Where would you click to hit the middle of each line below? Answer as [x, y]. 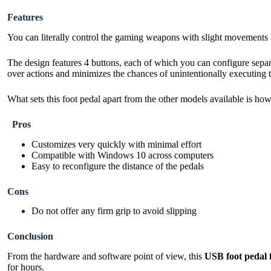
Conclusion [30, 237]
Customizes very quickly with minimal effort [116, 144]
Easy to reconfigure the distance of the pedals [118, 166]
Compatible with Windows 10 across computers [122, 155]
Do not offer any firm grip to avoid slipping [114, 211]
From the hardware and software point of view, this [106, 256]
